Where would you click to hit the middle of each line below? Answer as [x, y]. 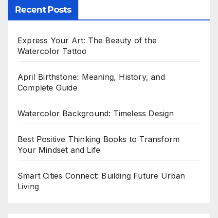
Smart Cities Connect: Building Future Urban [101, 176]
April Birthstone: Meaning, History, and [91, 77]
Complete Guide [47, 88]
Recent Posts [43, 10]
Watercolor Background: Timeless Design [96, 114]
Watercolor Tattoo [52, 51]
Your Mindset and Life [59, 150]
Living [28, 187]
